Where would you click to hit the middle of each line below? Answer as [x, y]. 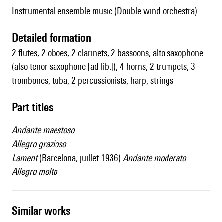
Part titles [35, 107]
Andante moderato [154, 158]
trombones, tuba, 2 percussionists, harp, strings [93, 81]
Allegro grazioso [39, 144]
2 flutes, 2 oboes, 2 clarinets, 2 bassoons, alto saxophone [108, 53]
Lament [26, 158]
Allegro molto [34, 172]
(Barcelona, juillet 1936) [81, 158]
